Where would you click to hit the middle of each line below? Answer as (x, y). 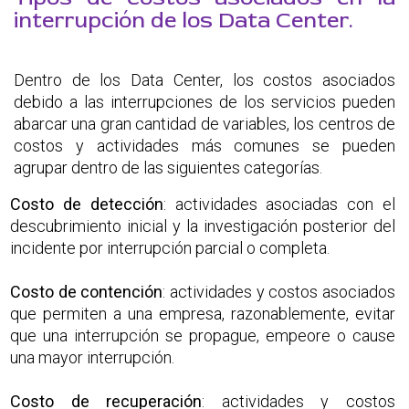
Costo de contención (87, 291)
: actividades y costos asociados (279, 291)
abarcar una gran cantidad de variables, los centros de (204, 123)
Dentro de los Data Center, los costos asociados (204, 79)
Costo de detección (87, 204)
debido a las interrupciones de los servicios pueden (204, 101)
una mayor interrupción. (92, 357)
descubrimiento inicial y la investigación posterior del (203, 225)
